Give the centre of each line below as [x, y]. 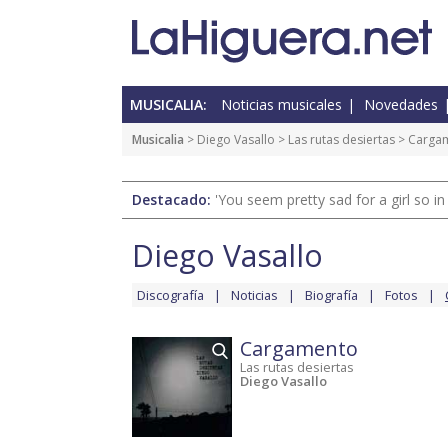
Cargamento [299, 349]
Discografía [170, 295]
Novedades [401, 105]
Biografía [331, 295]
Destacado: [173, 200]
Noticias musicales [281, 105]
